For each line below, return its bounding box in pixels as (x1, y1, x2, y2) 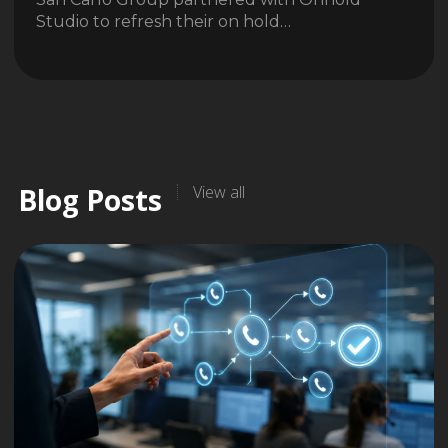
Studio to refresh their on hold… (35, 12, 291, 32)
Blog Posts (17, 181, 162, 220)
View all (192, 181, 245, 204)
